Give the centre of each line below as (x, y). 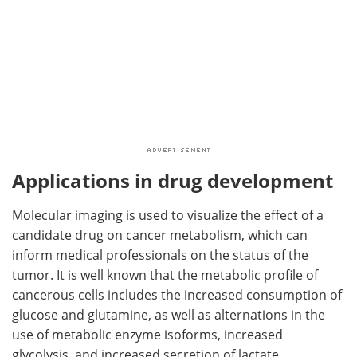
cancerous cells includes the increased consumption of (177, 295)
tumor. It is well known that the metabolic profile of (165, 275)
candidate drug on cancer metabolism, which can (160, 235)
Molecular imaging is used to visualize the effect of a (168, 216)
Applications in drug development (173, 181)
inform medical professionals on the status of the (160, 255)
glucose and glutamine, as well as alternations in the (169, 315)
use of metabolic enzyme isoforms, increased (147, 335)
